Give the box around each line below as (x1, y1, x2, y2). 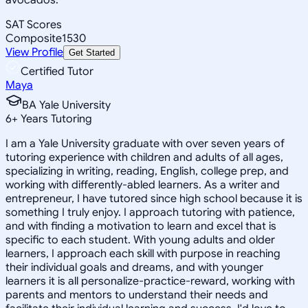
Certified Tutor (21, 64, 93, 78)
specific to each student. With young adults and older (5, 232, 275, 247)
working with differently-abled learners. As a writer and (5, 177, 280, 192)
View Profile (5, 45, 63, 59)
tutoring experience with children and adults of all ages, (5, 150, 283, 164)
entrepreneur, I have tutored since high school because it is (5, 191, 302, 206)
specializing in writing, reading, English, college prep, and (5, 164, 289, 178)
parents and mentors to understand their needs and (5, 287, 268, 302)
